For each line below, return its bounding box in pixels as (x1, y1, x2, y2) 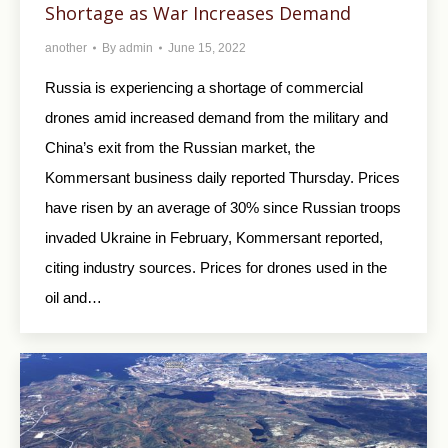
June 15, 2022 (168, 41, 246, 56)
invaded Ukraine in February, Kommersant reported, (45, 229, 383, 247)
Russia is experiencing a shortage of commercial (45, 79, 363, 97)
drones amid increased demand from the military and (45, 109, 388, 127)
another (45, 41, 87, 56)
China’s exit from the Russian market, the (45, 139, 315, 157)
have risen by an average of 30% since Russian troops (45, 199, 401, 217)
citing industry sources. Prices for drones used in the (45, 259, 387, 277)
